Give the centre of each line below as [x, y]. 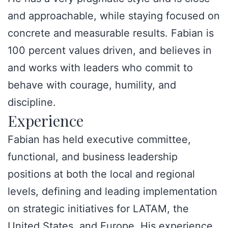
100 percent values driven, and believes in [110, 50]
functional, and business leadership [93, 157]
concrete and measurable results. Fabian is [111, 33]
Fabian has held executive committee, [99, 139]
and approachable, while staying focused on [114, 16]
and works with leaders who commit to [100, 68]
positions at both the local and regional [101, 174]
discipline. [32, 102]
